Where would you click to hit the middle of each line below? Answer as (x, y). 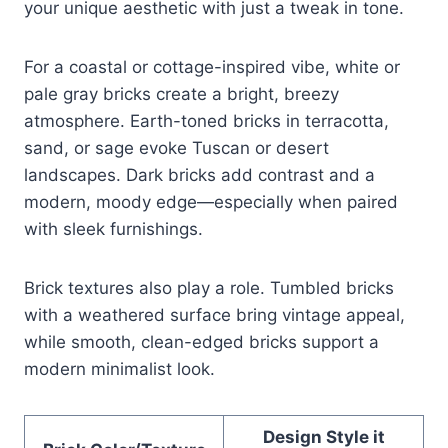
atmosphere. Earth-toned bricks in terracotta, (206, 120)
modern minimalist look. (119, 368)
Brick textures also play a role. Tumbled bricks (209, 287)
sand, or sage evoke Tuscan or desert (176, 147)
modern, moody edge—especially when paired (211, 201)
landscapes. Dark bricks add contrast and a (199, 174)
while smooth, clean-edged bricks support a (201, 341)
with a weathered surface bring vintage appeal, (214, 314)
